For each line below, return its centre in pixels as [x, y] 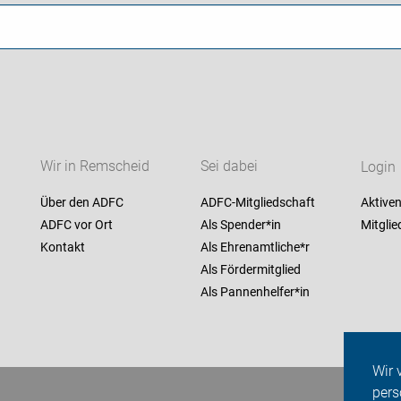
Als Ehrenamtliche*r [255, 247]
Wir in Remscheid [94, 166]
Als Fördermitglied [250, 270]
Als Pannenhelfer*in [255, 292]
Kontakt [62, 247]
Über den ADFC [81, 203]
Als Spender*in [240, 225]
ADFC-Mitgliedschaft [257, 203]
